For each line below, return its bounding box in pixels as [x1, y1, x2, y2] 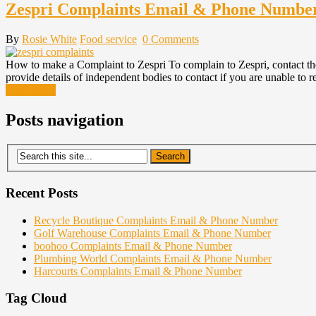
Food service [80, 32, 137, 45]
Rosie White [22, 32, 77, 45]
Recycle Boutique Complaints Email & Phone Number [34, 214, 278, 226]
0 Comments [142, 32, 199, 45]
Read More [6, 83, 56, 96]
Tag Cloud [6, 291, 67, 306]
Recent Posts [6, 185, 78, 200]
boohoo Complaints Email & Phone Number [34, 239, 232, 252]
